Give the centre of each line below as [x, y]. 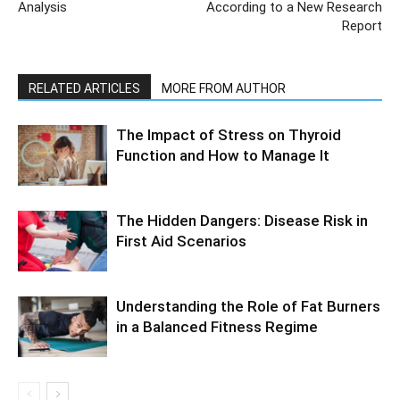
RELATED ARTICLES [84, 88]
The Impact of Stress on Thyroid [229, 134]
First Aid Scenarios [181, 241]
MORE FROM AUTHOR [224, 88]
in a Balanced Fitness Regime [217, 326]
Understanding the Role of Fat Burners [248, 306]
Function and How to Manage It [223, 155]
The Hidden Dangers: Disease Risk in [242, 220]
